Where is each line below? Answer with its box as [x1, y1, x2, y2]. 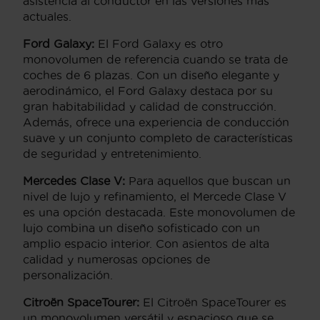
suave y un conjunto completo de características [23, 131, 293, 144]
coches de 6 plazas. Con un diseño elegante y [23, 68, 279, 81]
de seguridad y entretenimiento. [23, 146, 201, 160]
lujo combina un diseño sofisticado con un [23, 221, 260, 234]
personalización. [23, 268, 113, 281]
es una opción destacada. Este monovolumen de [23, 205, 295, 219]
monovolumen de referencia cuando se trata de [23, 52, 288, 66]
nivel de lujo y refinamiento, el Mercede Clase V [23, 189, 286, 203]
